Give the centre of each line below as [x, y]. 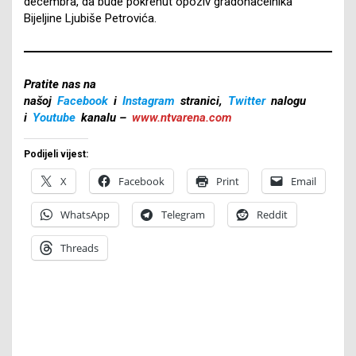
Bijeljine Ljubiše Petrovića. [90, 18]
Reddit [272, 214]
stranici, [201, 101]
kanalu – [104, 117]
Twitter [247, 101]
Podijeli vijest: [56, 154]
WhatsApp [85, 214]
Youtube [54, 117]
